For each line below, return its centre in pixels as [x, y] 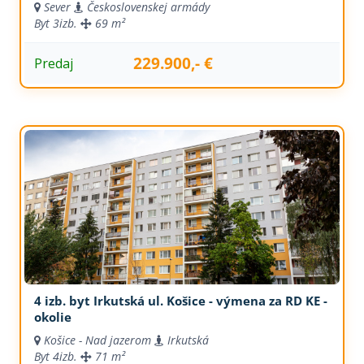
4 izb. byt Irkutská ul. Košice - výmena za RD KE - [180, 301]
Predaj [53, 63]
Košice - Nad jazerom [97, 340]
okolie [52, 317]
